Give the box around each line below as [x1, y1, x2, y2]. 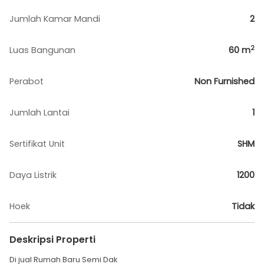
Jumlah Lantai [9, 107, 70, 118]
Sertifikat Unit [9, 138, 65, 150]
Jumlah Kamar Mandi [9, 13, 100, 25]
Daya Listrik [9, 169, 57, 181]
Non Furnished [194, 75, 255, 87]
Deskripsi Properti [9, 233, 95, 246]
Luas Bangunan [9, 44, 75, 56]
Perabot [9, 75, 44, 87]
